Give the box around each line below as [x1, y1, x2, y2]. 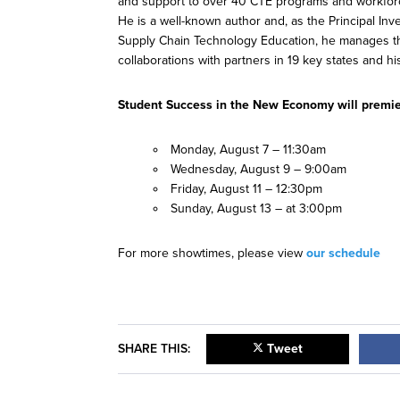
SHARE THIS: [118, 341, 190, 357]
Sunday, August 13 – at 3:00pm [171, 201, 342, 217]
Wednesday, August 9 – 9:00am [171, 162, 346, 178]
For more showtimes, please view [118, 246, 306, 262]
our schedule [306, 246, 380, 262]
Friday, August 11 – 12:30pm [171, 181, 322, 197]
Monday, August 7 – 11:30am [171, 142, 326, 158]
